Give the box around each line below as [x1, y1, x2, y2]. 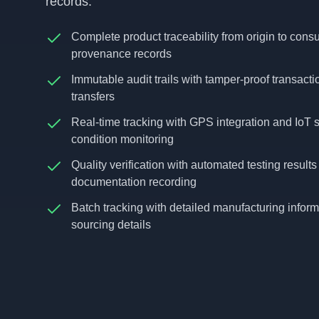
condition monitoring [71, 133, 174, 145]
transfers [71, 90, 115, 103]
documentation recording [71, 176, 197, 188]
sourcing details [71, 219, 151, 231]
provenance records [71, 48, 172, 60]
